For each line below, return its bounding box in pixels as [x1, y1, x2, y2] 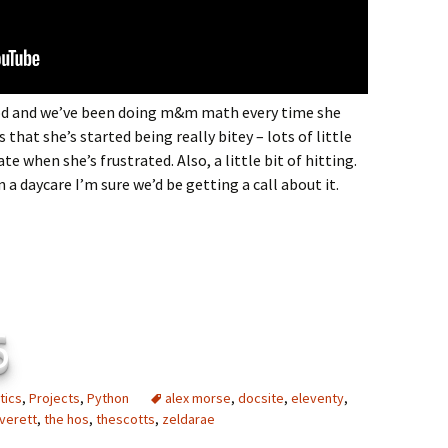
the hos [44, 410, 89, 429]
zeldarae [162, 410, 215, 429]
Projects [29, 389, 80, 408]
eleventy [291, 389, 344, 408]
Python [87, 389, 129, 408]
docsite [238, 389, 284, 408]
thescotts [96, 410, 155, 429]
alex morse [165, 389, 231, 408]
